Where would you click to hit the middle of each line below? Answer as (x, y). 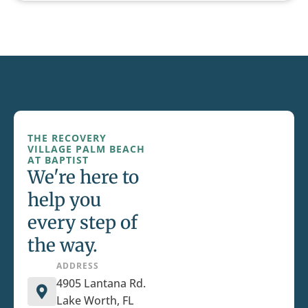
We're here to (83, 177)
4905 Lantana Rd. (101, 284)
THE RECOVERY (67, 138)
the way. (63, 245)
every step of (82, 223)
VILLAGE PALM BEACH (86, 149)
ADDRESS (78, 266)
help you (64, 200)
